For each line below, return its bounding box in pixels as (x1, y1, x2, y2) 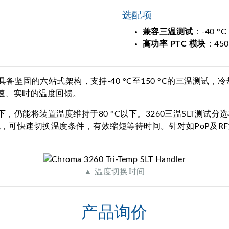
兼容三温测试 (143, 27, 193, 36)
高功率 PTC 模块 (143, 39, 206, 48)
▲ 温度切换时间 (84, 167, 145, 176)
